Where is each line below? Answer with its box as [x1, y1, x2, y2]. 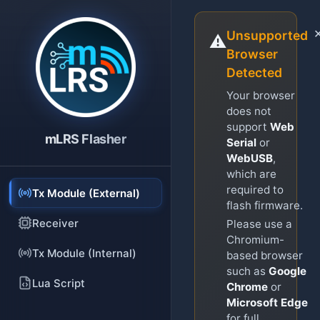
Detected [226, 65, 282, 80]
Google [269, 264, 306, 278]
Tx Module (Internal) [32, 246, 136, 260]
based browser [226, 249, 303, 262]
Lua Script [32, 276, 85, 290]
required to [226, 183, 284, 196]
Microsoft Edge [226, 296, 308, 309]
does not [226, 104, 271, 118]
